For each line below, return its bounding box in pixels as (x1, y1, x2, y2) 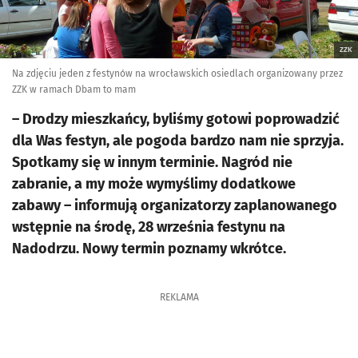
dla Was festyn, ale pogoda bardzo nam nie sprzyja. (12, 132, 344, 149)
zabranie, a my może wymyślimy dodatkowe (12, 175, 296, 193)
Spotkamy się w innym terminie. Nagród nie (12, 153, 292, 171)
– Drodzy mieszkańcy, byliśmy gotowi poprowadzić (12, 110, 340, 128)
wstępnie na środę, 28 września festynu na (12, 218, 285, 236)
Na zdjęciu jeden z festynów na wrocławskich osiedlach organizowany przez (12, 68, 343, 79)
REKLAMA (159, 292, 199, 303)
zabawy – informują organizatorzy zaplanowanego (12, 197, 337, 214)
